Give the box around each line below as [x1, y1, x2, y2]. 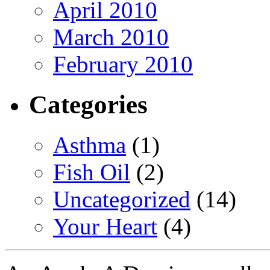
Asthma [53, 132, 126, 159]
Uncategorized [53, 186, 190, 213]
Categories [29, 90, 148, 119]
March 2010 [53, 24, 169, 51]
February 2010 [53, 51, 193, 78]
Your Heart [53, 213, 157, 240]
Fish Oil [53, 159, 130, 186]
